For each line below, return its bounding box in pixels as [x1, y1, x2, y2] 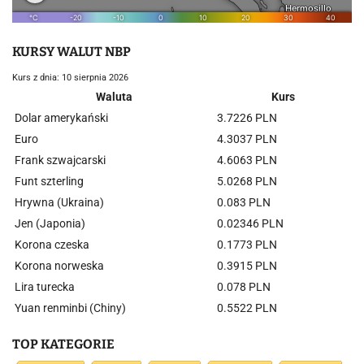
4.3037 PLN [217, 132, 277, 145]
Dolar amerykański [15, 111, 108, 124]
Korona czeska [15, 238, 89, 251]
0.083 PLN [217, 196, 271, 209]
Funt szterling [15, 175, 84, 188]
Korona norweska [15, 259, 104, 272]
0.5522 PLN [217, 301, 277, 314]
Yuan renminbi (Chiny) [15, 301, 126, 314]
